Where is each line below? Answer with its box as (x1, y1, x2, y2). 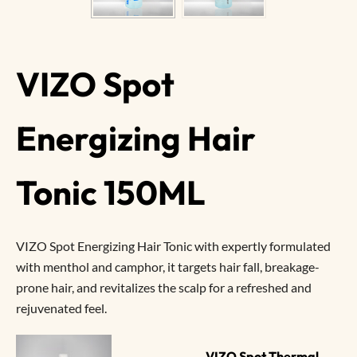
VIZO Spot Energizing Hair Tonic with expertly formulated (16, 238, 331, 254)
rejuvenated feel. (16, 300, 107, 316)
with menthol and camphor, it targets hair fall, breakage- (16, 259, 320, 275)
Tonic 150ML (16, 171, 206, 214)
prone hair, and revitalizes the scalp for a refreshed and (16, 280, 312, 296)
